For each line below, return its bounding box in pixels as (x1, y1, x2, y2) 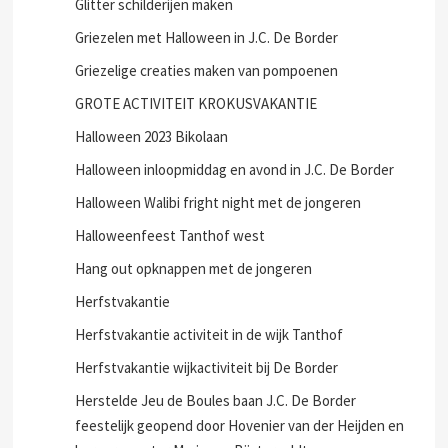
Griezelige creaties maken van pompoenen (75, 61, 339, 80)
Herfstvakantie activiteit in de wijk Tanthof (75, 325, 344, 344)
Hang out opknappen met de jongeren (75, 259, 313, 278)
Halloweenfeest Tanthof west (75, 226, 266, 245)
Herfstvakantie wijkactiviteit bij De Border (75, 358, 339, 377)
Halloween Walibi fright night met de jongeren (75, 193, 362, 212)
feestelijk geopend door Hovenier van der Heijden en (75, 416, 405, 435)
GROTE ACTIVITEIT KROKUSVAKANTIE (75, 94, 318, 113)
